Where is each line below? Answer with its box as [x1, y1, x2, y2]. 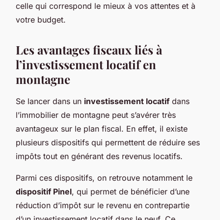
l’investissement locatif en [16, 56, 156, 72]
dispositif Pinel [16, 186, 72, 196]
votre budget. [16, 14, 66, 25]
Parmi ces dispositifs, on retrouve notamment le [16, 172, 192, 183]
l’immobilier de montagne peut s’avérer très [16, 110, 176, 120]
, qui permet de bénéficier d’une [72, 186, 190, 196]
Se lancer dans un [16, 96, 84, 106]
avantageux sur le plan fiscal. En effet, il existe [16, 123, 188, 134]
